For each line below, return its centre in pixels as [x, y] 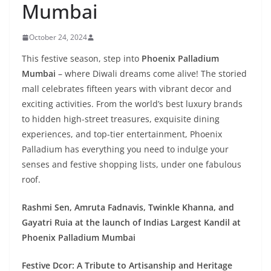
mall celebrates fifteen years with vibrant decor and [127, 89]
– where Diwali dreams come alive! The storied [151, 73]
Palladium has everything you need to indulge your [125, 149]
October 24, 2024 [58, 37]
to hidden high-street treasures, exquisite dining [121, 119]
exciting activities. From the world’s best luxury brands [132, 104]
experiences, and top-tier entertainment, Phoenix [122, 134]
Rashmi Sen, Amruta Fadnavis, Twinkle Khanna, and [128, 207]
